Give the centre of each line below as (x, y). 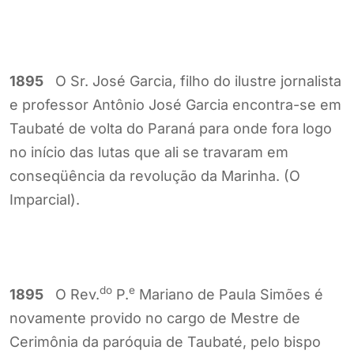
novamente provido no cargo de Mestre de (155, 318)
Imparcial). (45, 199)
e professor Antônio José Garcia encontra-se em (175, 104)
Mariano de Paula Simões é (229, 294)
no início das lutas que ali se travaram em (149, 152)
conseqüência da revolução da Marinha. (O (155, 175)
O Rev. (72, 294)
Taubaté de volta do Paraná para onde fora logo (171, 128)
